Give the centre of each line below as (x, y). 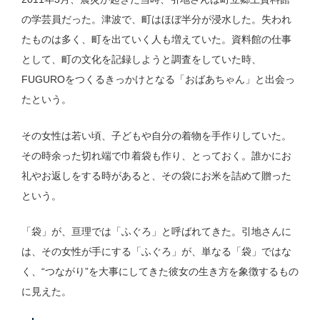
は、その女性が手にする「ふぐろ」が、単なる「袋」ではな (156, 252)
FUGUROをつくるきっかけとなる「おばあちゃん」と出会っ (158, 80)
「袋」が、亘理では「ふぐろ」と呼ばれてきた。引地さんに (156, 232)
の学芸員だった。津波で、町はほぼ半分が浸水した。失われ (156, 20)
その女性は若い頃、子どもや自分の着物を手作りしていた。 (156, 135)
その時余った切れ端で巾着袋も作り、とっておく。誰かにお (156, 155)
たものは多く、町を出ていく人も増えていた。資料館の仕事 (156, 40)
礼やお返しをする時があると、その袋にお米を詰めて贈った (156, 175)
